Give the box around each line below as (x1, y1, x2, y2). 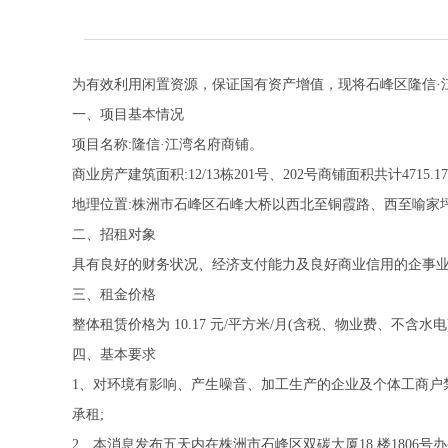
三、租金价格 (72, 287, 156, 302)
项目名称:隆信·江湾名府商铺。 (72, 137, 263, 152)
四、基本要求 (72, 347, 156, 362)
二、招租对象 (72, 227, 156, 242)
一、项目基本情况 (72, 107, 184, 122)
